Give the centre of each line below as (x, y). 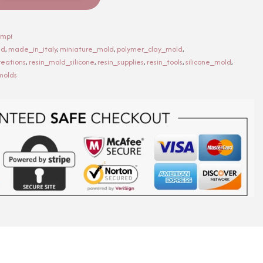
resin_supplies (121, 62)
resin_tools (165, 62)
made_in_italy (33, 49)
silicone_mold (208, 62)
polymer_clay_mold (150, 49)
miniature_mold (87, 49)
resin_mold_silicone (62, 62)
